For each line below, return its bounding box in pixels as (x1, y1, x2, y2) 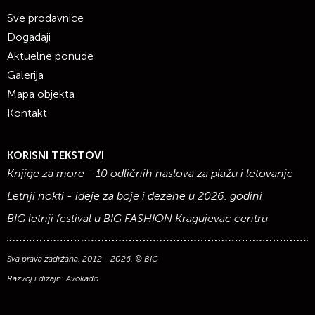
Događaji (7, 30, 51, 44)
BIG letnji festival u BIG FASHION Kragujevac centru (7, 212, 268, 225)
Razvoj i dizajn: (7, 274, 66, 283)
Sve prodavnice (7, 11, 84, 25)
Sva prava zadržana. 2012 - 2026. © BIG (7, 254, 158, 264)
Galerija (7, 68, 44, 82)
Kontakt (7, 106, 47, 120)
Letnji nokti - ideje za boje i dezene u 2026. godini (7, 189, 262, 202)
